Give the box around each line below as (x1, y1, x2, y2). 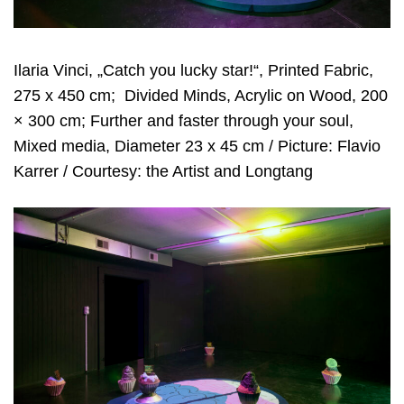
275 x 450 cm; (14, 87, 115, 106)
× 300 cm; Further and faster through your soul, (14, 112, 353, 131)
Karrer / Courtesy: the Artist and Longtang (14, 162, 313, 181)
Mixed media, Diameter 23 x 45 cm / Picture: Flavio (14, 137, 381, 156)
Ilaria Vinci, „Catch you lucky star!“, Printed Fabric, (14, 61, 373, 80)
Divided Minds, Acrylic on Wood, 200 (124, 87, 388, 106)
